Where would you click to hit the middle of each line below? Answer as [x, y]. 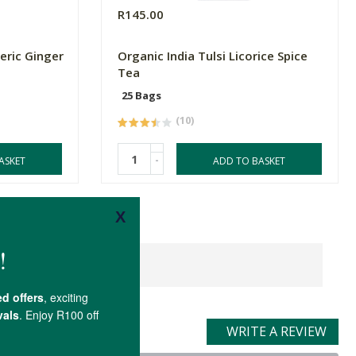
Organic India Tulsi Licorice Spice [213, 56]
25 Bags [142, 96]
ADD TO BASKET [250, 161]
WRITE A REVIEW [277, 332]
